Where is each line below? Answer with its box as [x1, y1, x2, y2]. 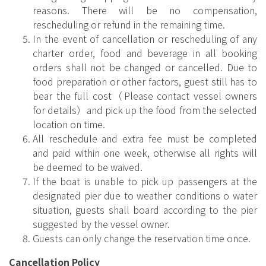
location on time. [33, 116, 105, 131]
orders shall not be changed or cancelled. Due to [33, 59, 257, 74]
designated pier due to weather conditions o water [33, 188, 257, 202]
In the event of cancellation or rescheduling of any [33, 31, 257, 46]
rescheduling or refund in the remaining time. [33, 17, 225, 31]
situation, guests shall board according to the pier [33, 202, 257, 217]
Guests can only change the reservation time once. [33, 230, 251, 245]
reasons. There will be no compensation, [33, 2, 257, 17]
